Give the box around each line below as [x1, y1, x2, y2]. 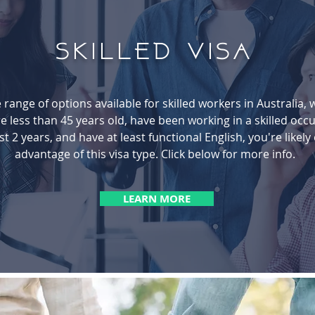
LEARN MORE [123, 191, 191, 206]
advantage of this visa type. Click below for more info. [14, 146, 298, 162]
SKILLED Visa [55, 41, 252, 65]
